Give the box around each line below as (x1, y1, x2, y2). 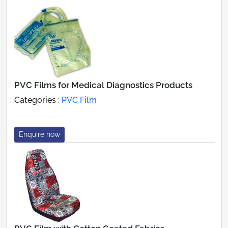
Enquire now (19, 130, 60, 138)
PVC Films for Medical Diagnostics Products (14, 79, 192, 90)
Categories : (14, 95, 62, 105)
